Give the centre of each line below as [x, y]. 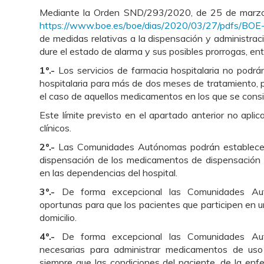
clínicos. [56, 128]
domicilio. [58, 217]
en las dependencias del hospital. [109, 173]
